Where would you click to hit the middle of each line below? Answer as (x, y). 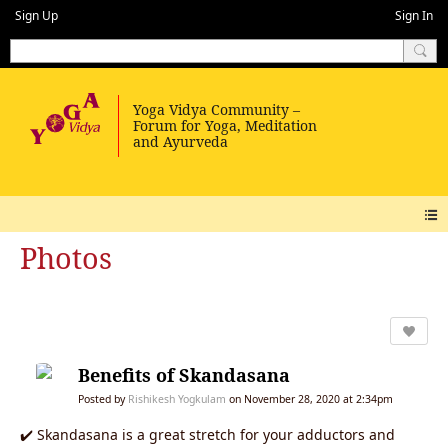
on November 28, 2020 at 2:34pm (309, 398)
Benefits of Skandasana (184, 374)
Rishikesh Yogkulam (177, 398)
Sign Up (36, 15)
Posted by (103, 398)
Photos (66, 258)
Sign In (414, 15)
